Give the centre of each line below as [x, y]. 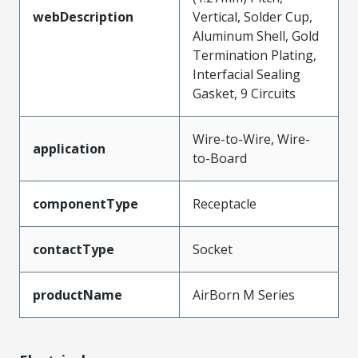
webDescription [83, 16]
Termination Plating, [255, 55]
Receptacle [225, 203]
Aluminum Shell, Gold [256, 36]
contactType [74, 249]
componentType [86, 203]
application [69, 148]
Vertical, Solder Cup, [253, 16]
